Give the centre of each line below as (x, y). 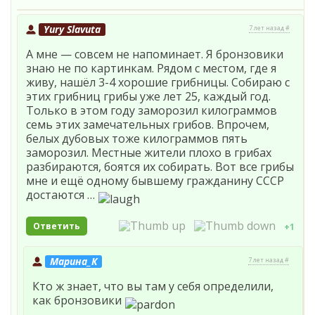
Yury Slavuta (72, 29)
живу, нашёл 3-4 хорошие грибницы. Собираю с (158, 82)
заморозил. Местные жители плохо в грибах (149, 152)
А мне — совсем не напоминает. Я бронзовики (155, 54)
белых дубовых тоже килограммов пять (137, 138)
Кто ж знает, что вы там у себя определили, (153, 287)
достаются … (62, 194)
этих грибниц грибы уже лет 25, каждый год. (148, 96)
